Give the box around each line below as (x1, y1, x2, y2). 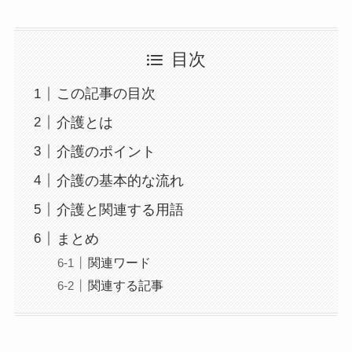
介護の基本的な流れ (56, 172, 184, 189)
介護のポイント (56, 143, 156, 159)
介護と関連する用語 (56, 201, 184, 218)
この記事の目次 (56, 86, 156, 102)
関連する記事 (87, 277, 163, 292)
